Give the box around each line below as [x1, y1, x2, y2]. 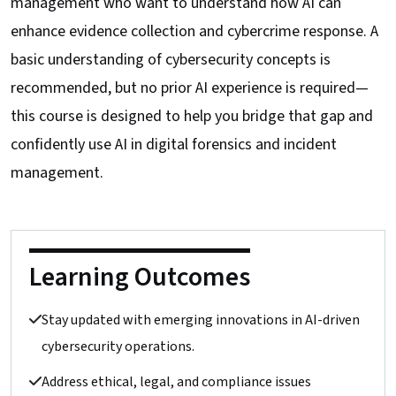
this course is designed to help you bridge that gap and [11, 104, 373, 127]
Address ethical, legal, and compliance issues [42, 371, 311, 392]
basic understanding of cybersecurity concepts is [11, 48, 331, 71]
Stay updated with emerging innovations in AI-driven [42, 309, 360, 330]
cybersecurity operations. [42, 336, 194, 356]
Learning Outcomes [29, 257, 250, 296]
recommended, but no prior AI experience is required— [11, 76, 369, 99]
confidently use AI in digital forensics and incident [11, 133, 337, 156]
